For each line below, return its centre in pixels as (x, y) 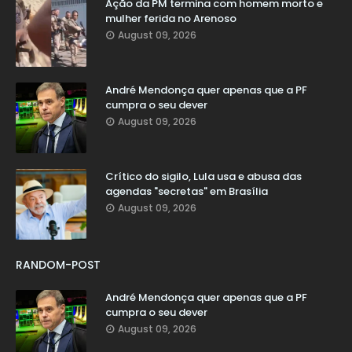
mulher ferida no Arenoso (171, 18)
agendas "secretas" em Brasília (187, 191)
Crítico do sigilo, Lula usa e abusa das (203, 176)
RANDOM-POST (58, 264)
